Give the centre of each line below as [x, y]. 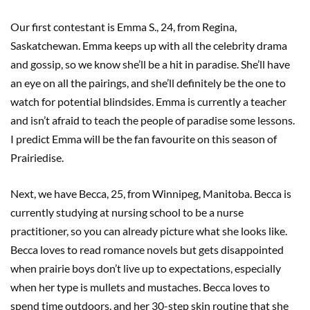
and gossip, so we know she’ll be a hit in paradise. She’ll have [150, 64]
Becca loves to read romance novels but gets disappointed [147, 249]
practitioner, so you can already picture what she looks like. [149, 230]
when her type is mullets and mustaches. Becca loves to [140, 286]
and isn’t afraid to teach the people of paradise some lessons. [153, 120]
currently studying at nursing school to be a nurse [127, 212]
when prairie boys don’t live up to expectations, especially [146, 268]
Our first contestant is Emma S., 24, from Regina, [124, 26]
